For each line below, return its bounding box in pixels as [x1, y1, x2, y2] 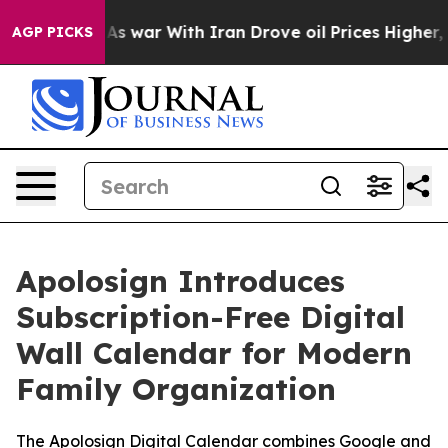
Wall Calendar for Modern [16, 334, 412, 372]
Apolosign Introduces [16, 262, 345, 300]
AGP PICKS [12, 23, 93, 41]
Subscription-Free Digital [16, 298, 405, 336]
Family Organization [16, 370, 336, 408]
